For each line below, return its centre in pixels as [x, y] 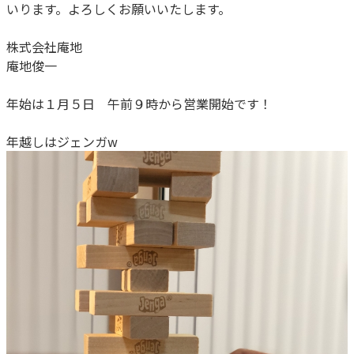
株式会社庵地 [44, 47]
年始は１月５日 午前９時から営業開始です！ [141, 104]
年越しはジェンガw [64, 141]
